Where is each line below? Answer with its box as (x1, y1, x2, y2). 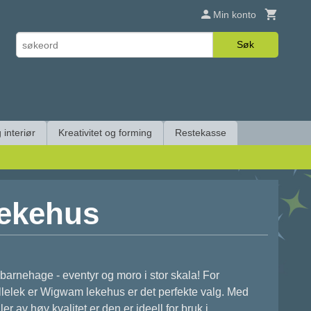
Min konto (213, 9, 256, 20)
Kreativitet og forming (58, 127, 152, 138)
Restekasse (175, 127, 226, 138)
